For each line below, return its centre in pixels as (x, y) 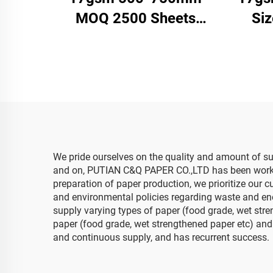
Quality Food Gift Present (135, 79)
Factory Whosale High (135, 58)
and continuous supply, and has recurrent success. (161, 237)
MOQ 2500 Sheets (135, 18)
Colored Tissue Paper (135, 38)
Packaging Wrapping (135, 99)
